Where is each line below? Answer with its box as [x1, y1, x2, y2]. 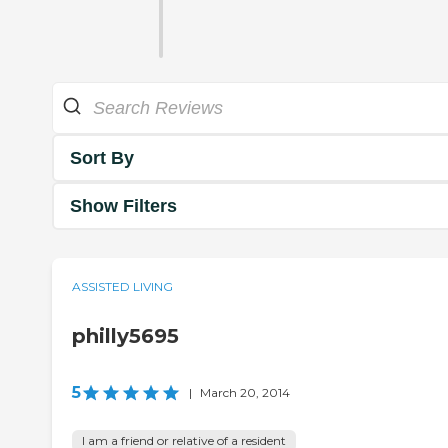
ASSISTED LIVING [72, 279, 173, 295]
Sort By [70, 147, 134, 168]
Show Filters [70, 195, 177, 216]
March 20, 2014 [200, 385, 290, 401]
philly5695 [72, 324, 179, 349]
